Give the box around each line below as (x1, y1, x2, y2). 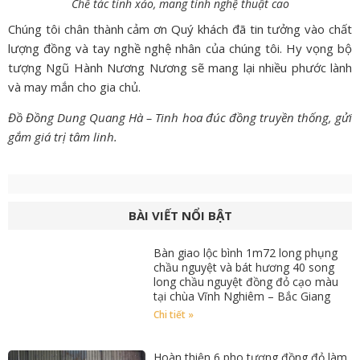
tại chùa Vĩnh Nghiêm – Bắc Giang (153, 288, 331, 304)
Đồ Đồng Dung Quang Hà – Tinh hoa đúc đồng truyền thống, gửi (8, 109, 352, 126)
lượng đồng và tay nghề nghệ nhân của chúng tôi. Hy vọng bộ (8, 39, 352, 56)
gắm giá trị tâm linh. (8, 129, 117, 145)
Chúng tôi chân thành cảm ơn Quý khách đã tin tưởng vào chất (8, 20, 352, 37)
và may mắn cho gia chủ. (8, 78, 141, 95)
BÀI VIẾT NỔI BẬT (128, 207, 232, 223)
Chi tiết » (153, 307, 194, 321)
